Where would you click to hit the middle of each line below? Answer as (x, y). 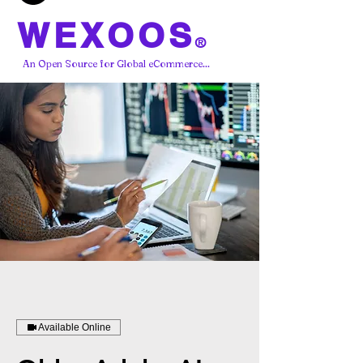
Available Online (75, 327)
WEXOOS (106, 35)
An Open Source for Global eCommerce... (116, 63)
